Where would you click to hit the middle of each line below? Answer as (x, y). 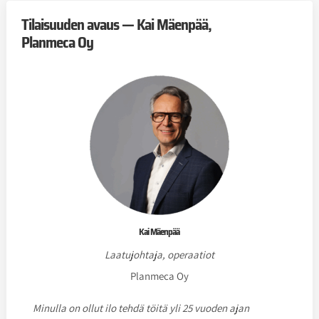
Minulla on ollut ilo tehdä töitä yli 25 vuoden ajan (141, 308)
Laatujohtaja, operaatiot (159, 254)
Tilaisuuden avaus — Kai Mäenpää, (116, 24)
